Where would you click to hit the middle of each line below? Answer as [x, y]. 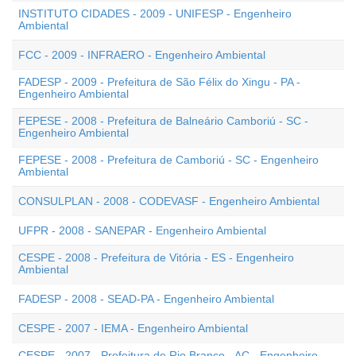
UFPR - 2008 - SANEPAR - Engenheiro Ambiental [142, 230]
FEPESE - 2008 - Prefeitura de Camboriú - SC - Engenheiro [168, 160]
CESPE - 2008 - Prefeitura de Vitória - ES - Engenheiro [156, 257]
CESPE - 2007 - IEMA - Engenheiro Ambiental [133, 328]
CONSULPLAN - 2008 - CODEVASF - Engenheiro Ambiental [169, 201]
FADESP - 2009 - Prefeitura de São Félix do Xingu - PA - [159, 82]
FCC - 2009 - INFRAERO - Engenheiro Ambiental [142, 55]
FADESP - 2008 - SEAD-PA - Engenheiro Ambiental [146, 299]
